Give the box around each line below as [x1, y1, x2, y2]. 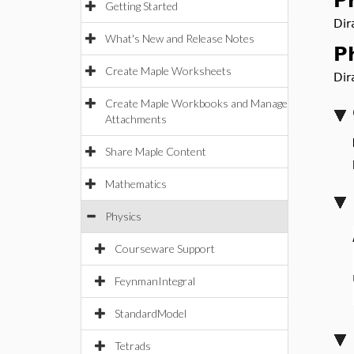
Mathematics [105, 177, 167, 190]
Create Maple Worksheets [105, 64, 232, 77]
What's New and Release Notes [105, 32, 254, 45]
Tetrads [115, 339, 151, 352]
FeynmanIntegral [115, 274, 195, 288]
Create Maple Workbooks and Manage [105, 96, 288, 110]
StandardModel [115, 307, 186, 320]
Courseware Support [115, 242, 215, 255]
